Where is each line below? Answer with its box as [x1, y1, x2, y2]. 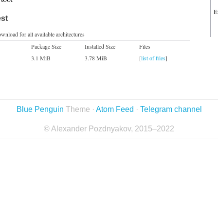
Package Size [31, 42, 61, 50]
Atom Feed [95, 105, 134, 113]
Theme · [63, 105, 96, 113]
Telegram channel [140, 105, 202, 113]
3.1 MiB [31, 54, 51, 62]
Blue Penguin [16, 105, 64, 113]
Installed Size [85, 42, 115, 50]
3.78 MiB [85, 54, 107, 62]
